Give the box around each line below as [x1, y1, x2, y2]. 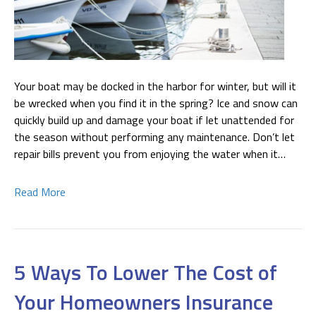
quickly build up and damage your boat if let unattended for [14, 111, 294, 129]
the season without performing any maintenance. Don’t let [14, 128, 295, 146]
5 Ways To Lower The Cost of [14, 256, 277, 289]
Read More [14, 183, 66, 201]
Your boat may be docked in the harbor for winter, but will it [14, 78, 296, 95]
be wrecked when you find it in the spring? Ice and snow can [14, 95, 298, 112]
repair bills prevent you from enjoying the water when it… [14, 145, 286, 163]
